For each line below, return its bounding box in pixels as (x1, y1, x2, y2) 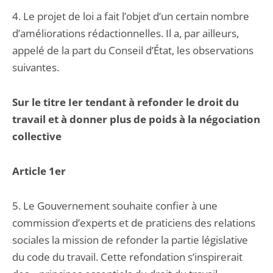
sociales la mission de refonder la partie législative (12, 233, 248, 247)
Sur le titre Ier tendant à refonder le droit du (12, 95, 239, 109)
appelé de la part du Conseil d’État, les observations (12, 43, 253, 57)
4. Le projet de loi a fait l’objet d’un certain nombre (12, 9, 249, 23)
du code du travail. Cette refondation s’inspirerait (12, 250, 243, 264)
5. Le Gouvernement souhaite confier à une (12, 199, 218, 213)
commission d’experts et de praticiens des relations (12, 216, 255, 230)
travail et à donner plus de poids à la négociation (12, 112, 260, 126)
